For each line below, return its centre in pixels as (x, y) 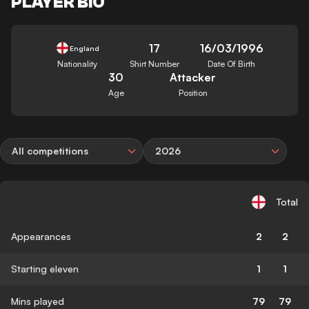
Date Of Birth (232, 63)
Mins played (38, 301)
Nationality (78, 63)
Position (193, 92)
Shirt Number (154, 63)
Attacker (193, 77)
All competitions (50, 150)
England (84, 48)
